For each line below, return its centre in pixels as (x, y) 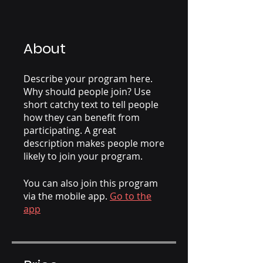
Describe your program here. (88, 79)
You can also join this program (91, 183)
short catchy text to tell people (91, 104)
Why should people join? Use (87, 92)
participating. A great (70, 130)
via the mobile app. (65, 196)
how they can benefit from (82, 117)
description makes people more (94, 143)
